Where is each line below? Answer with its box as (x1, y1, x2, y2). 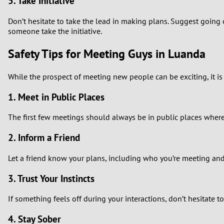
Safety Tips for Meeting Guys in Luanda (8, 46, 205, 62)
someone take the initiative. (8, 26, 102, 36)
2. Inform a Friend (8, 131, 80, 144)
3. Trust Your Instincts (8, 172, 94, 184)
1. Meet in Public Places (8, 90, 104, 103)
